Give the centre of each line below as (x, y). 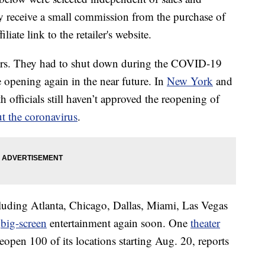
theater (205, 223)
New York (190, 81)
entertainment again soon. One (119, 223)
